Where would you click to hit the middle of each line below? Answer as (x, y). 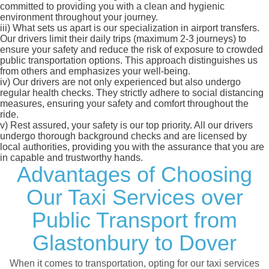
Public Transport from (134, 220)
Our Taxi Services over (134, 198)
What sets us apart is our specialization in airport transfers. (135, 28)
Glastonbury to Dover (134, 243)
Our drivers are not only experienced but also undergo (125, 82)
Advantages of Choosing (134, 175)
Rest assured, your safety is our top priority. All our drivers (130, 125)
